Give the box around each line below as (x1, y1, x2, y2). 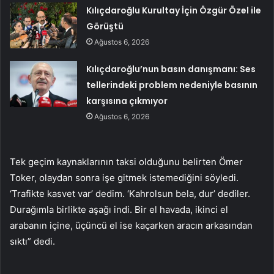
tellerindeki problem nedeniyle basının (86, 78, 258, 91)
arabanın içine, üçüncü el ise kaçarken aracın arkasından (10, 219, 253, 231)
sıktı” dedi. (10, 235, 55, 247)
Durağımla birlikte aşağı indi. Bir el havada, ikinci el (10, 203, 228, 215)
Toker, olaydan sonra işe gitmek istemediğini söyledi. (10, 171, 239, 183)
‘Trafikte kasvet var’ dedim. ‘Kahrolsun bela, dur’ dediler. (10, 187, 250, 199)
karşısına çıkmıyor (86, 94, 168, 107)
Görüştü (86, 20, 124, 32)
